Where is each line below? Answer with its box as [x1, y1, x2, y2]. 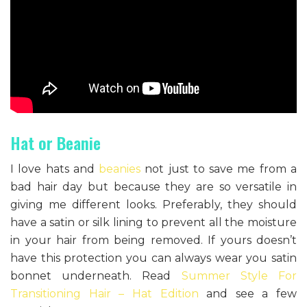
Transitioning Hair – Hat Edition [10, 286, 199, 300]
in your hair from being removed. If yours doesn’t [10, 233, 297, 247]
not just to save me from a [140, 162, 297, 175]
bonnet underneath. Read [10, 269, 182, 282]
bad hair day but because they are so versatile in [10, 180, 297, 193]
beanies [99, 162, 141, 175]
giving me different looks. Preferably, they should [10, 197, 297, 211]
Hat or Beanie [10, 130, 101, 155]
